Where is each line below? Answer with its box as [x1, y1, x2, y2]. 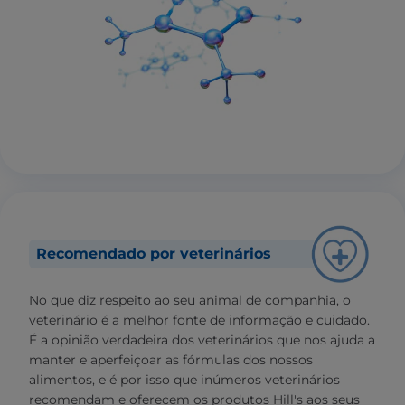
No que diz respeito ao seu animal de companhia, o [29, 291, 351, 308]
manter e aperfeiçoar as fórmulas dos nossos [29, 351, 313, 368]
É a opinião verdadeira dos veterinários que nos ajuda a [29, 331, 375, 348]
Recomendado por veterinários [36, 244, 271, 262]
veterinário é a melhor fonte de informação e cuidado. [29, 311, 370, 328]
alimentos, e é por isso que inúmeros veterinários [29, 371, 340, 388]
